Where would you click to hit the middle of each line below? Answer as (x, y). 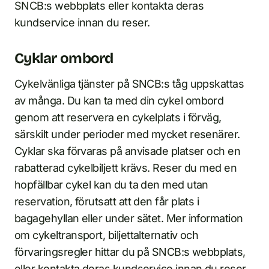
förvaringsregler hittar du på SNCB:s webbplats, (130, 252)
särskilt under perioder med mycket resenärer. (127, 134)
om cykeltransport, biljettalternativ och (107, 235)
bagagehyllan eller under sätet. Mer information (129, 219)
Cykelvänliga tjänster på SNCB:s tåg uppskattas (129, 84)
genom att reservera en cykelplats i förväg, (118, 118)
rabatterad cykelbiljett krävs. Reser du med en (126, 168)
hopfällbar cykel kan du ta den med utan (111, 185)
